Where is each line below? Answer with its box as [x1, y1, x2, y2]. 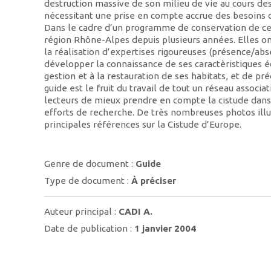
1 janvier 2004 [134, 223, 197, 233]
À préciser [131, 175, 177, 186]
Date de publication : [44, 223, 135, 233]
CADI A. [119, 206, 153, 217]
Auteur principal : [44, 206, 119, 217]
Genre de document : [44, 158, 136, 169]
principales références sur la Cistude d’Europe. [44, 119, 242, 129]
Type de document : [44, 175, 132, 186]
